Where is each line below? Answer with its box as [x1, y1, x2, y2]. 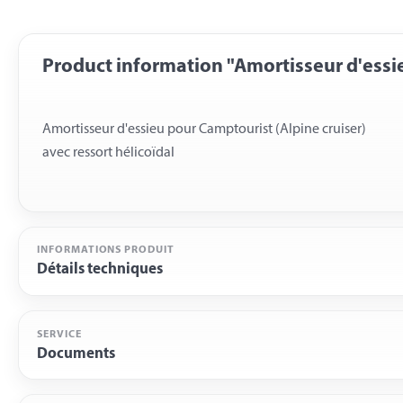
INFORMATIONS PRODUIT [37, 245, 175, 256]
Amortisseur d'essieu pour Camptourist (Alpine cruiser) [41, 122, 366, 138]
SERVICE [37, 328, 82, 340]
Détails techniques [37, 262, 163, 278]
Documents [37, 345, 115, 362]
